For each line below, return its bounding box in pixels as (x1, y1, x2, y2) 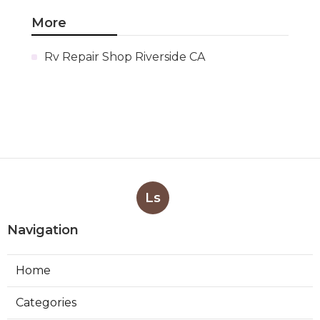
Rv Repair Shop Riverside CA (44, 49, 205, 64)
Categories (16, 295, 76, 309)
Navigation (7, 221, 79, 238)
